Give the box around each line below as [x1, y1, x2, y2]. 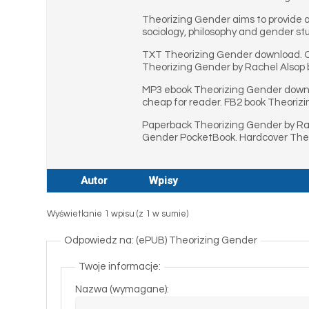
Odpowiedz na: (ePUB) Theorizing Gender [64, 235, 258, 246]
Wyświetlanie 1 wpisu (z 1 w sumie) [47, 209, 189, 219]
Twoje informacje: [79, 261, 161, 272]
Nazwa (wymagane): [75, 284, 170, 295]
